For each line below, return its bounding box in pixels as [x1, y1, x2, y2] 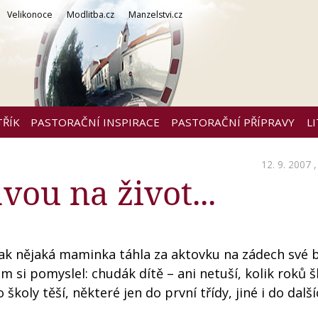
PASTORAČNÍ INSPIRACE [30, 115, 160, 129]
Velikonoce [7, 9, 53, 21]
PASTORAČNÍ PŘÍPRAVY [171, 115, 295, 129]
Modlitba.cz [67, 9, 114, 21]
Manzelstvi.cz [128, 9, 182, 21]
